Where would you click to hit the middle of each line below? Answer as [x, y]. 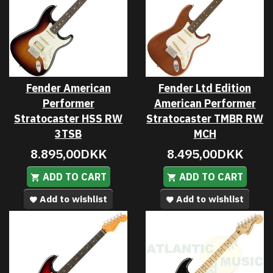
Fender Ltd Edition [205, 88]
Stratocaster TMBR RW [205, 118]
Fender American [68, 88]
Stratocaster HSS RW [68, 118]
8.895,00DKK [68, 154]
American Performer [205, 103]
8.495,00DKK [205, 154]
